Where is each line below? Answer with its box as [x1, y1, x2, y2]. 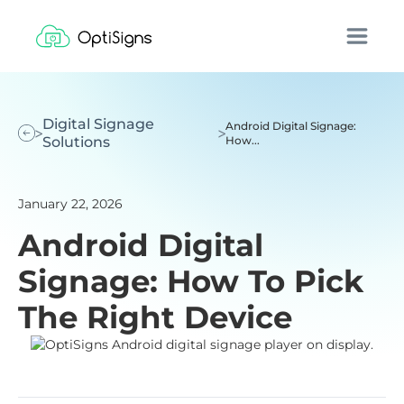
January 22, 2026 [18, 196, 123, 212]
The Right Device [18, 298, 292, 336]
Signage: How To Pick [18, 262, 363, 300]
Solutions [42, 133, 111, 151]
